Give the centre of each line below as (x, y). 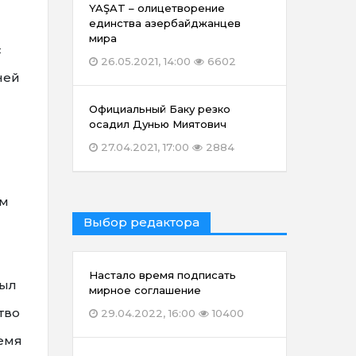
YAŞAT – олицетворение (157, 8)
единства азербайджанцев (165, 23)
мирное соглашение (145, 290)
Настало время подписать (163, 275)
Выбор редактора (141, 222)
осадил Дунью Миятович (158, 124)
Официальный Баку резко (160, 109)
